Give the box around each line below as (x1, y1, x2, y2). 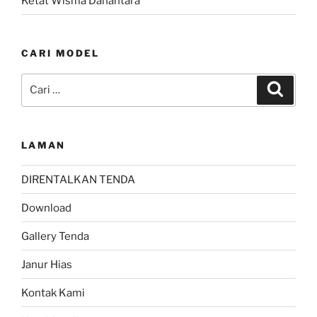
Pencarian (21, 74, 73, 88)
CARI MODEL (21, 47, 100, 59)
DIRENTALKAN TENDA (21, 173, 135, 186)
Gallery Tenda (21, 229, 89, 243)
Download (21, 201, 71, 214)
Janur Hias (21, 258, 72, 271)
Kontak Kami (21, 286, 85, 299)
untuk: (21, 91, 54, 105)
